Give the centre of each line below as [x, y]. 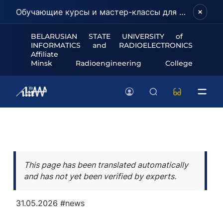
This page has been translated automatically [106, 165]
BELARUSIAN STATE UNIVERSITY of [107, 36]
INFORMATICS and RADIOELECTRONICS [111, 45]
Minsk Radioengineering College [111, 63]
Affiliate [44, 54]
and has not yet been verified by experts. [100, 176]
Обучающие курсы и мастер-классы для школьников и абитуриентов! [182, 12]
